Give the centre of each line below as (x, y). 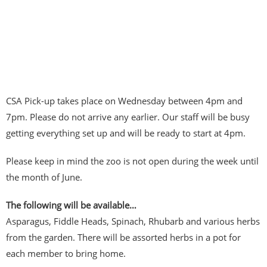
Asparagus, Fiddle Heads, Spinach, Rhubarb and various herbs (133, 221)
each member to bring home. (66, 253)
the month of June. (44, 177)
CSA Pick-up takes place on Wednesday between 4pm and (124, 100)
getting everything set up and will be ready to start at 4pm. (126, 133)
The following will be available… (71, 205)
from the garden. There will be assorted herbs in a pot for (123, 237)
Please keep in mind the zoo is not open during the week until (132, 161)
